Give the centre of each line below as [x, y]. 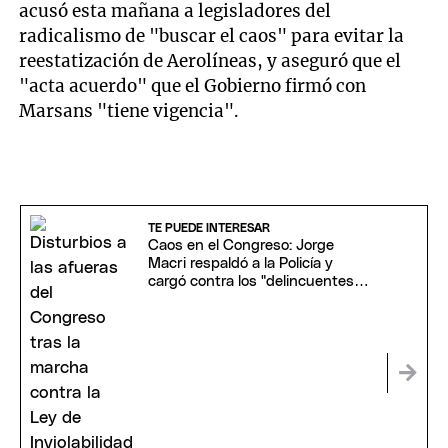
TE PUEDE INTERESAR [208, 228]
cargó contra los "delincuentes [250, 282]
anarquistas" [190, 300]
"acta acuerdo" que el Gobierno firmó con [193, 86]
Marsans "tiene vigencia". [129, 111]
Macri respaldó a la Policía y [240, 264]
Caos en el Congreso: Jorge [240, 246]
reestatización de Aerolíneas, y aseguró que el [210, 61]
